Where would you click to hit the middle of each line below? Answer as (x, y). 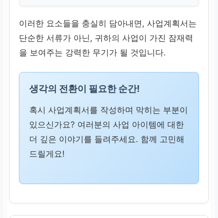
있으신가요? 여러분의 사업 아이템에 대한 (107, 125)
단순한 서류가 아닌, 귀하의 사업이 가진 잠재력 (106, 38)
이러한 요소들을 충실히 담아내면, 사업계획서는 (108, 23)
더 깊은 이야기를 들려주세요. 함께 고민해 (107, 139)
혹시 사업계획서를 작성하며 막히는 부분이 (109, 110)
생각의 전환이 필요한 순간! (85, 89)
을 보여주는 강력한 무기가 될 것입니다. (93, 52)
